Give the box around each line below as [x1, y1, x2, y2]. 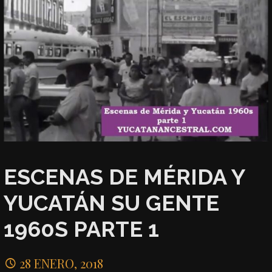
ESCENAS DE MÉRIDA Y [4, 163, 245, 189]
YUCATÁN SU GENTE [4, 189, 220, 216]
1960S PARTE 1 [4, 216, 160, 242]
